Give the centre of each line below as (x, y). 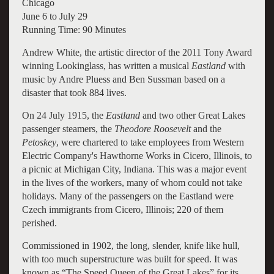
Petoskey (39, 142)
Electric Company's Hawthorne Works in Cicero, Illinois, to (137, 155)
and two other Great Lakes (192, 115)
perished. (39, 223)
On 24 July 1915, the (64, 115)
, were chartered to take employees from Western (150, 142)
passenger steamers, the (68, 128)
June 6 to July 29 (54, 16)
